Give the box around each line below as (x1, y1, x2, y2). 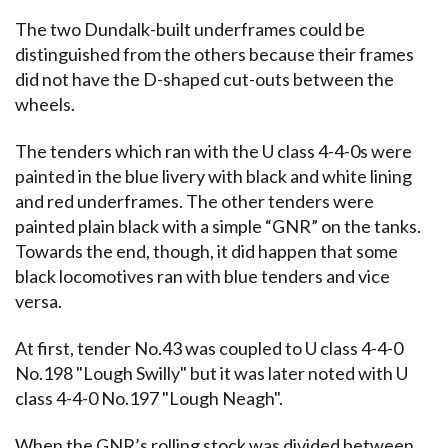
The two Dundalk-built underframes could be (15, 17, 365, 40)
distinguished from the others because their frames (15, 42, 414, 65)
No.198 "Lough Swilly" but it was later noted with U (15, 361, 408, 384)
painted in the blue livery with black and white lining (15, 164, 412, 187)
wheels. (15, 92, 75, 115)
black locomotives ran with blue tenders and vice (15, 264, 390, 287)
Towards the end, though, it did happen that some (15, 239, 398, 262)
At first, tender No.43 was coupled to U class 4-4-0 (15, 336, 403, 359)
